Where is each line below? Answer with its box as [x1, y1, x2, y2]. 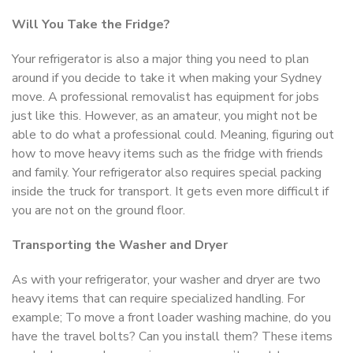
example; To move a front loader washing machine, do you [12, 308, 331, 326]
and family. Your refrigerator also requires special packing [12, 163, 321, 181]
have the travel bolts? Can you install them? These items [12, 327, 333, 345]
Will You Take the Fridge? [12, 15, 170, 33]
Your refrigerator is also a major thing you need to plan [12, 50, 309, 68]
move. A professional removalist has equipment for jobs [12, 87, 319, 106]
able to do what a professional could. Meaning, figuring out [12, 125, 334, 143]
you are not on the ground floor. [12, 201, 185, 219]
